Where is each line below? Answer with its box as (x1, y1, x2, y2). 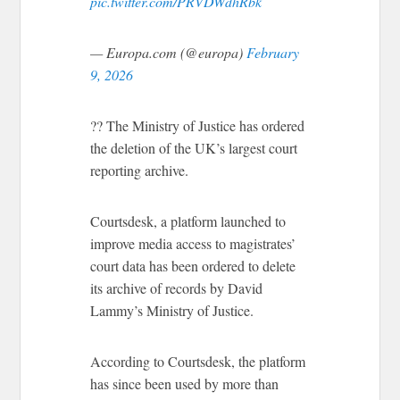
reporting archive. (90, 160, 189, 179)
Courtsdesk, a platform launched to (90, 211, 287, 230)
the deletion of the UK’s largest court (90, 137, 298, 157)
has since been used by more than (90, 373, 279, 393)
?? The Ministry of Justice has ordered (90, 115, 305, 135)
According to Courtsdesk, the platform (90, 351, 306, 371)
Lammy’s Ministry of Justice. (90, 300, 254, 320)
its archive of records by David (90, 278, 263, 297)
